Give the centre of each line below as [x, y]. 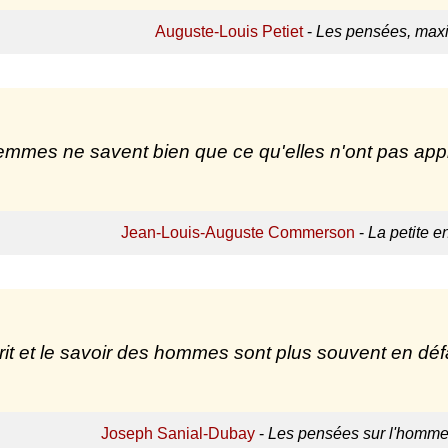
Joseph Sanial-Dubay [178, 434]
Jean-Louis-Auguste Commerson [237, 233]
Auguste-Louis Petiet [228, 32]
